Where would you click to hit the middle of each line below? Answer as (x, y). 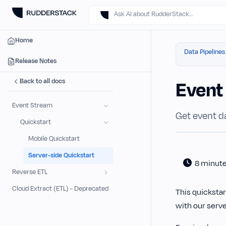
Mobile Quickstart (54, 139)
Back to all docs (42, 81)
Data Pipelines (205, 52)
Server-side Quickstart (61, 155)
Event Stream (32, 105)
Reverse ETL (30, 172)
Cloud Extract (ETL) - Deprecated (60, 189)
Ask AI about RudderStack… (154, 14)
